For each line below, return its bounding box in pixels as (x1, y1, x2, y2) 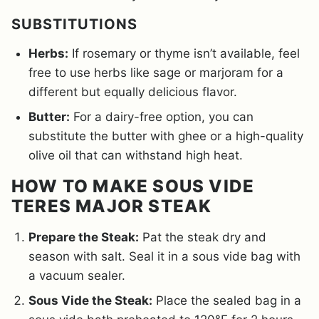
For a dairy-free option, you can (70, 109, 253, 124)
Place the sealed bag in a (152, 293, 301, 308)
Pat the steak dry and (139, 229, 266, 244)
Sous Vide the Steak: (28, 293, 152, 308)
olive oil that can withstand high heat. (28, 147, 243, 162)
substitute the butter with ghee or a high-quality (28, 128, 303, 143)
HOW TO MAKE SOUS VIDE (11, 175, 255, 197)
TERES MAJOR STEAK (11, 195, 212, 216)
